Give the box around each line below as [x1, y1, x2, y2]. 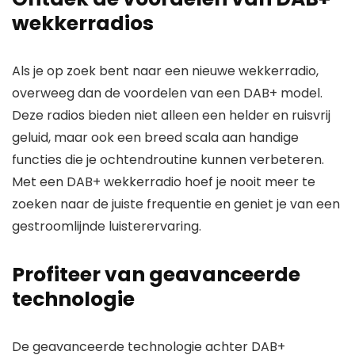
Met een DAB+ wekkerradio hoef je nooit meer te [12, 173, 315, 191]
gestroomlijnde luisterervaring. [12, 217, 201, 235]
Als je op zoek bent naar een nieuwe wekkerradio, [12, 62, 319, 80]
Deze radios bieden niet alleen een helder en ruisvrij [12, 106, 330, 124]
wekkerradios [12, 10, 154, 37]
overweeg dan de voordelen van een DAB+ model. [12, 84, 323, 102]
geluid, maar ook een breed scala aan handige [12, 128, 299, 147]
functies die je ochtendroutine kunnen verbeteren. [12, 151, 324, 169]
